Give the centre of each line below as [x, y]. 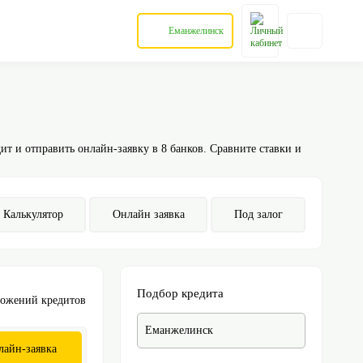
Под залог [258, 214]
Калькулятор [33, 214]
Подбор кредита [180, 293]
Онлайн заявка [148, 214]
